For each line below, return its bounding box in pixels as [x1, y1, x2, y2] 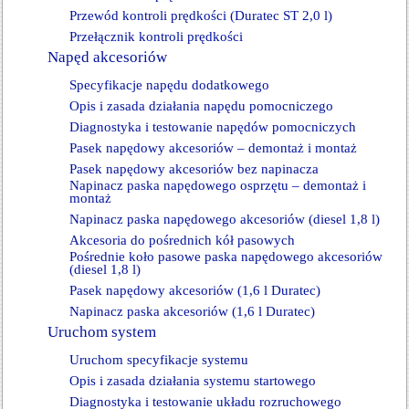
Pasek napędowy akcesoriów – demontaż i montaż [69, 141, 357, 155]
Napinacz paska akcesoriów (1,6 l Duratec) [69, 304, 315, 319]
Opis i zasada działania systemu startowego [69, 373, 316, 388]
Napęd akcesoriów [47, 48, 167, 66]
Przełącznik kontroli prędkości [69, 29, 243, 44]
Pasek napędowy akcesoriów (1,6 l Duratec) [69, 283, 320, 298]
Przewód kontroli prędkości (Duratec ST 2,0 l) [69, 8, 332, 23]
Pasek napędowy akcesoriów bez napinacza [69, 162, 319, 176]
